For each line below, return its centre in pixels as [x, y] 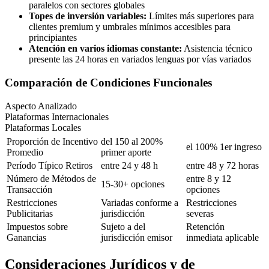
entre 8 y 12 [209, 178]
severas [200, 213]
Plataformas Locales [43, 127]
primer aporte [126, 152]
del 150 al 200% [132, 141]
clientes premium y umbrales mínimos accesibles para [130, 27]
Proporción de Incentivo [52, 141]
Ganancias [26, 237]
